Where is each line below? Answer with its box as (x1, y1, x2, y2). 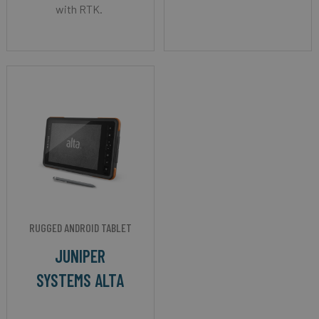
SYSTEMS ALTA (36, 269, 125, 291)
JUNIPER (55, 245, 106, 266)
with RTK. (56, 1, 105, 16)
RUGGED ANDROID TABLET (28, 220, 132, 234)
